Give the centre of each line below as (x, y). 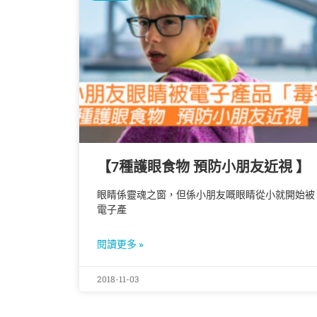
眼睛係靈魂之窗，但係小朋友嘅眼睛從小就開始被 (206, 195)
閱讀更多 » (120, 244)
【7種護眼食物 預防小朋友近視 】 (203, 167)
